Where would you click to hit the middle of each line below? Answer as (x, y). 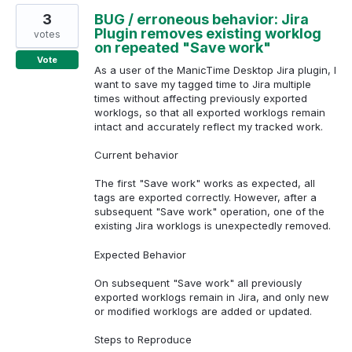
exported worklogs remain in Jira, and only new (212, 297)
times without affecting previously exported (201, 98)
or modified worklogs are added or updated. (203, 311)
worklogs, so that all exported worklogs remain (210, 112)
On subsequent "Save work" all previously (198, 282)
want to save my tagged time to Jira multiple (203, 84)
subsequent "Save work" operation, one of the (209, 212)
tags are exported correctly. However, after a (205, 198)
